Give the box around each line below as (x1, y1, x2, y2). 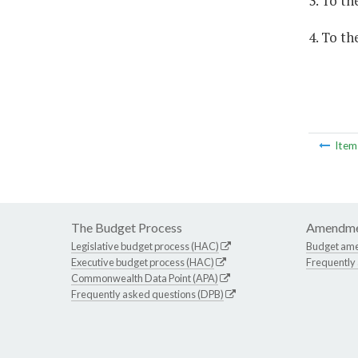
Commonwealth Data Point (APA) (71, 272, 218, 285)
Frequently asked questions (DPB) (71, 288, 224, 301)
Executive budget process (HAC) (71, 256, 214, 269)
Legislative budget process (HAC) (71, 240, 219, 253)
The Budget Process (71, 220, 182, 236)
